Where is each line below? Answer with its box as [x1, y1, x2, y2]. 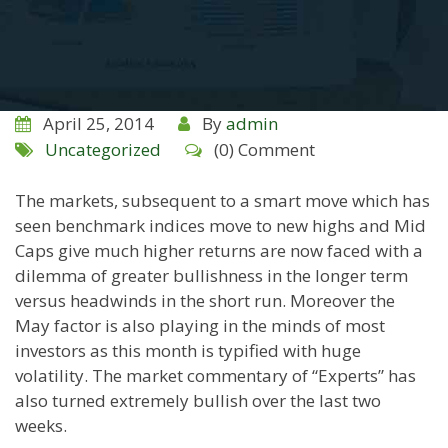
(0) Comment [214, 138, 315, 161]
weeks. [15, 414, 67, 437]
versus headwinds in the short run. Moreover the [15, 289, 395, 312]
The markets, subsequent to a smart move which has [15, 189, 430, 212]
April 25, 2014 [43, 112, 154, 135]
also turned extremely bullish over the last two [15, 389, 381, 412]
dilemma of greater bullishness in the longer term [15, 264, 408, 287]
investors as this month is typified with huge [15, 339, 361, 362]
